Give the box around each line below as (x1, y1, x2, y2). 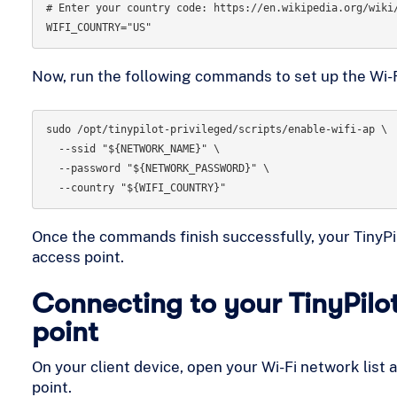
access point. (31, 247, 124, 266)
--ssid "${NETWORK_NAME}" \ (45, 142, 58, 155)
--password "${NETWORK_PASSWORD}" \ (45, 161, 58, 175)
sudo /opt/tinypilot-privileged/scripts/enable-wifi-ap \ (45, 122, 387, 136)
